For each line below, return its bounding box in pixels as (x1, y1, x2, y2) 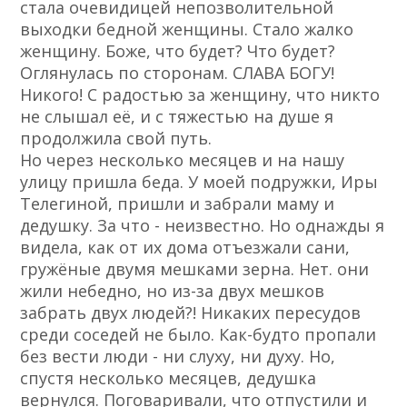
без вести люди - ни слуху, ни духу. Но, (20, 345, 336, 368)
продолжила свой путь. (20, 127, 213, 150)
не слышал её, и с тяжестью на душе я (20, 105, 334, 128)
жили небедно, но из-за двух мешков (20, 280, 325, 303)
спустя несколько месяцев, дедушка (20, 367, 317, 390)
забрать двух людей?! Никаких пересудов (20, 302, 362, 324)
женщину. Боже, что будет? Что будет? (20, 40, 336, 63)
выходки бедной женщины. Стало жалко (20, 18, 354, 41)
